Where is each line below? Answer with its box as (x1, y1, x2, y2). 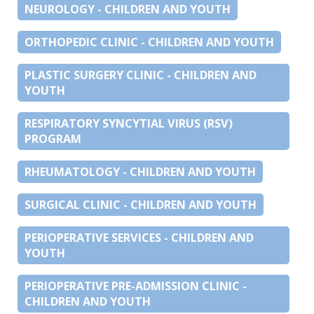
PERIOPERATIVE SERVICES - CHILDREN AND (25, 229, 254, 245)
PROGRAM (25, 130, 81, 146)
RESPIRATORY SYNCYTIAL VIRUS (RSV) (25, 115, 233, 131)
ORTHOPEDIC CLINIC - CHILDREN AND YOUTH (25, 34, 274, 50)
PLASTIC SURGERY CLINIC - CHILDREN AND (25, 67, 257, 83)
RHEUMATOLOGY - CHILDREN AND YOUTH (25, 163, 256, 179)
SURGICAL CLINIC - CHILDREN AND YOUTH (25, 196, 257, 212)
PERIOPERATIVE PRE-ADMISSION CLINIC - (25, 278, 247, 294)
